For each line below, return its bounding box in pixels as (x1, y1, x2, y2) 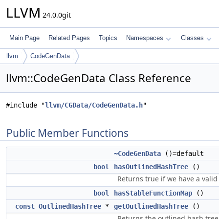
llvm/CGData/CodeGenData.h (45, 101, 143, 109)
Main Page (9, 34, 40, 42)
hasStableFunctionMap (114, 189, 192, 197)
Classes (181, 34, 204, 42)
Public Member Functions (6, 126, 129, 140)
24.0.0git (41, 10, 71, 20)
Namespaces (126, 34, 163, 42)
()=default (161, 150, 204, 157)
